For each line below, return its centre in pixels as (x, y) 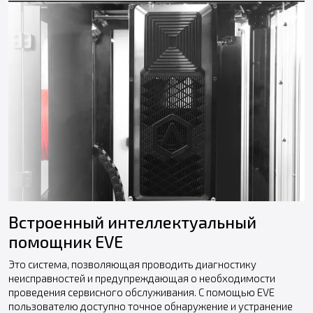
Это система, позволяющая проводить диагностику (132, 264)
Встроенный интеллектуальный (132, 223)
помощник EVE (66, 242)
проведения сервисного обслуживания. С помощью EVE (141, 292)
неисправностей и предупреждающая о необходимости (142, 278)
